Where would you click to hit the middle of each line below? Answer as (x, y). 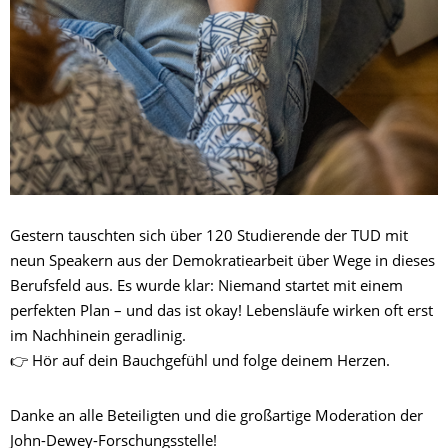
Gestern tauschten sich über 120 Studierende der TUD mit (209, 238)
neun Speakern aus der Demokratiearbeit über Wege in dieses (222, 263)
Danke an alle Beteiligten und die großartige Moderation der (216, 418)
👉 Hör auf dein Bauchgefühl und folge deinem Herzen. (200, 363)
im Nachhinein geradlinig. (98, 338)
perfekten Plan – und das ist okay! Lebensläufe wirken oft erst (221, 313)
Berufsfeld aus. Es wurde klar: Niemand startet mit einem (206, 288)
